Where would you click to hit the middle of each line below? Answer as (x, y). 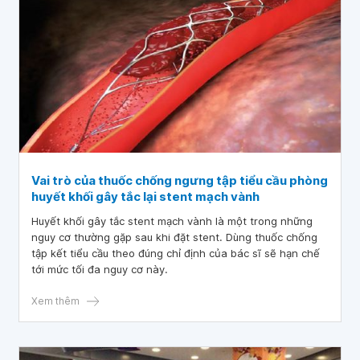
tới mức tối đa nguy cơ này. (100, 269)
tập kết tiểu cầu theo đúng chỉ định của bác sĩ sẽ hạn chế (176, 253)
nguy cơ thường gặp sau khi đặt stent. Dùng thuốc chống (174, 237)
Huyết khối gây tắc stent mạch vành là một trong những (172, 221)
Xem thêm (55, 301)
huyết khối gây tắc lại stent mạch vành (145, 196)
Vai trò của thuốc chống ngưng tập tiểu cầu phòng (180, 180)
